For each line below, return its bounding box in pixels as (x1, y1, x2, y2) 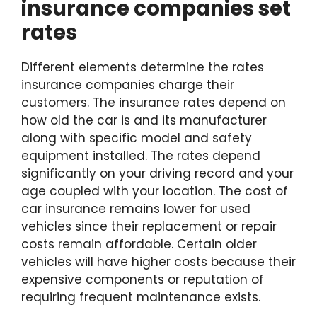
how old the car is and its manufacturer (21, 112, 267, 129)
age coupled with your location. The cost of (21, 183, 288, 200)
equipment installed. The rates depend (21, 147, 260, 165)
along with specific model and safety (21, 129, 252, 147)
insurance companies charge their (21, 76, 234, 94)
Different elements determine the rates (21, 59, 264, 76)
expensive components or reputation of (21, 271, 264, 289)
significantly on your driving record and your (21, 165, 294, 183)
